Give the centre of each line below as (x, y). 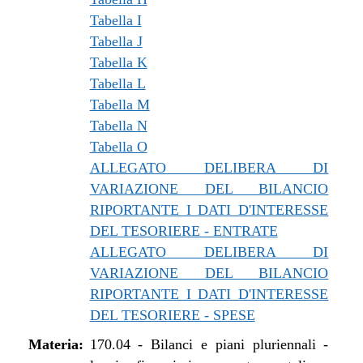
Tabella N (118, 126)
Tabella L (117, 83)
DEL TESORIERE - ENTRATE (184, 231)
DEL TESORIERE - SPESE (172, 315)
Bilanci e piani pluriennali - (240, 344)
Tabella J (116, 41)
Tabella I (115, 20)
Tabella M (120, 105)
